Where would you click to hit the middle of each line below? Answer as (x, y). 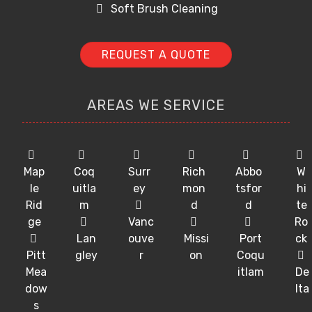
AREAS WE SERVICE (156, 105)
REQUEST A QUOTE (156, 54)
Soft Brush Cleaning (164, 8)
